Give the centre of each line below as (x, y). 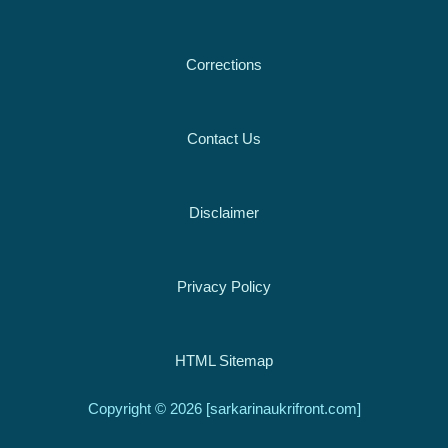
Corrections (224, 64)
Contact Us (224, 138)
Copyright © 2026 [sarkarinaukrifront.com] (224, 409)
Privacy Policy (224, 286)
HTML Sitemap (224, 360)
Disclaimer (224, 212)
